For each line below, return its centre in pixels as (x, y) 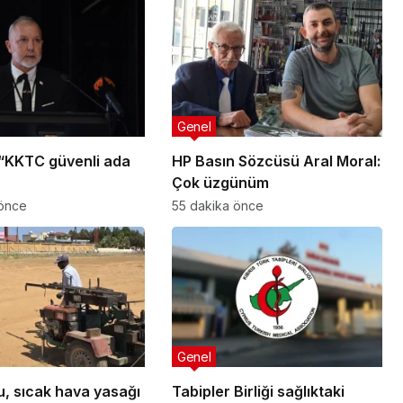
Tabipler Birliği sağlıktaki (258, 392)
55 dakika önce (217, 206)
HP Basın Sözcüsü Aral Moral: (276, 161)
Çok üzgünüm (220, 183)
